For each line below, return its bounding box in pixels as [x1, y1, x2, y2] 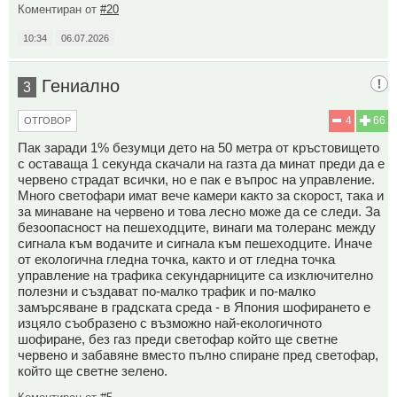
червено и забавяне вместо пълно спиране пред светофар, [18, 346, 378, 362]
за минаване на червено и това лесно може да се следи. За [18, 203, 380, 219]
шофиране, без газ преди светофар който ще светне [18, 331, 338, 346]
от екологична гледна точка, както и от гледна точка [18, 251, 335, 267]
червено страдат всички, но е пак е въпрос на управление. [18, 171, 375, 187]
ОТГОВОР [24, 114, 71, 126]
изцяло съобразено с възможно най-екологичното [18, 315, 322, 331]
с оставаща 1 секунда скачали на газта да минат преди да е [18, 155, 385, 171]
